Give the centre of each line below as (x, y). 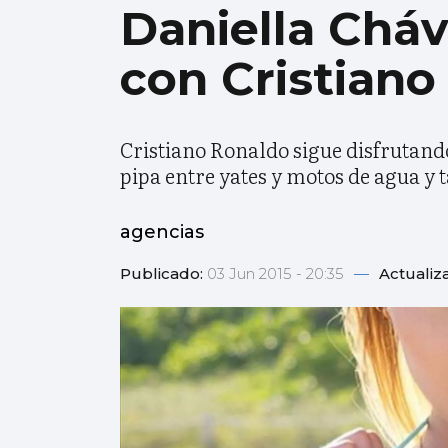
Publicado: (163, 274)
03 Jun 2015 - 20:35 (277, 274)
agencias (162, 232)
